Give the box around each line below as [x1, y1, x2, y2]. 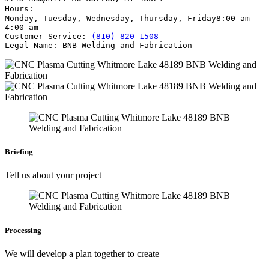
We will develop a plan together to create [5, 248, 159, 259]
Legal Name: [5, 41, 58, 50]
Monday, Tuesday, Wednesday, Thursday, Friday [5, 14, 216, 23]
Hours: [5, 4, 34, 13]
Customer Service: [5, 32, 86, 41]
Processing [5, 225, 41, 235]
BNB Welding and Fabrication [62, 41, 192, 50]
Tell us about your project [5, 170, 101, 181]
